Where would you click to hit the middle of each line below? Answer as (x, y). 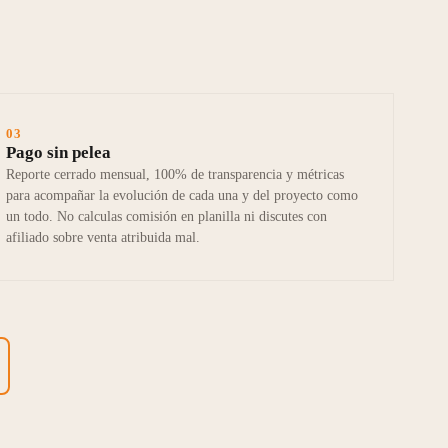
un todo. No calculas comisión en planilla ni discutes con (167, 217)
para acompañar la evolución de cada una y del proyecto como (182, 196)
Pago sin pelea (59, 153)
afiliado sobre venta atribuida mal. (103, 238)
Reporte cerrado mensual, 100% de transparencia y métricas (175, 175)
